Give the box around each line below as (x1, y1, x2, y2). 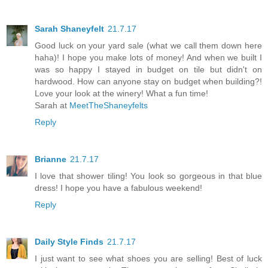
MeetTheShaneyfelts (69, 100, 148, 111)
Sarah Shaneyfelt (35, 24, 104, 34)
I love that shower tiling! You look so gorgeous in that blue (35, 171, 262, 181)
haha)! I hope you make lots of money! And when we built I (35, 53, 262, 63)
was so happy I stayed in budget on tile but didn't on (35, 65, 262, 75)
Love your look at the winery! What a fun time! (35, 89, 208, 99)
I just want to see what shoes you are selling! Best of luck (35, 254, 262, 264)
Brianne (35, 154, 66, 165)
